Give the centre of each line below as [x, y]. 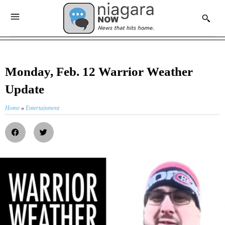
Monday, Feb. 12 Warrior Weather [99, 72]
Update [25, 89]
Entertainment [42, 108]
